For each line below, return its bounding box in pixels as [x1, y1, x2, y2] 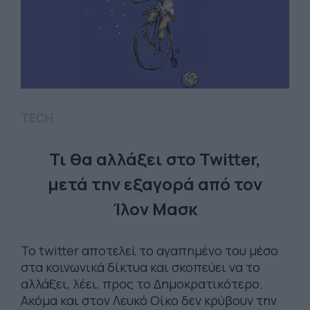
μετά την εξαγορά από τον [48, 172, 262, 196]
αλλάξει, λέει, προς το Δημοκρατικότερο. [21, 275, 263, 293]
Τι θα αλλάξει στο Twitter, [49, 147, 261, 171]
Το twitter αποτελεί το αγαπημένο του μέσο [21, 242, 278, 259]
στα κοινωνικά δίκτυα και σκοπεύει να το [21, 259, 260, 276]
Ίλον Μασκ [113, 197, 197, 221]
